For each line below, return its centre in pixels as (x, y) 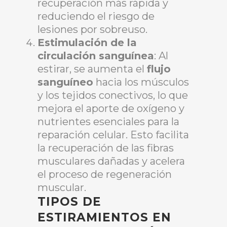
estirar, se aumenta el (92, 69)
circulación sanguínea (96, 56)
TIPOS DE (69, 202)
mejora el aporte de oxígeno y (111, 109)
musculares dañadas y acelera (111, 161)
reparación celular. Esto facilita (113, 135)
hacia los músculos (141, 82)
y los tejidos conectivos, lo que (113, 96)
